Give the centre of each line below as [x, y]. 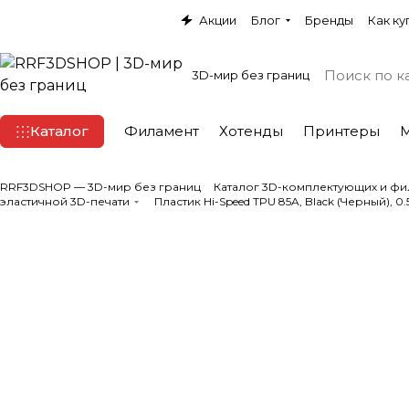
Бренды [329, 20]
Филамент [162, 131]
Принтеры [341, 131]
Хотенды [251, 131]
